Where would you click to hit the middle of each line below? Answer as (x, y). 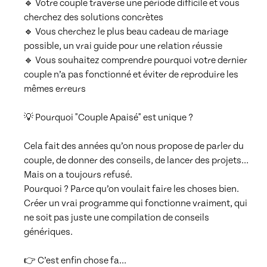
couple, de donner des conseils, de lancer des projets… (136, 161)
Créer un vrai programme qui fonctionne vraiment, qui (136, 204)
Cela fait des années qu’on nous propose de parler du (134, 146)
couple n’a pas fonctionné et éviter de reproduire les (131, 75)
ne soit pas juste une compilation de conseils (117, 218)
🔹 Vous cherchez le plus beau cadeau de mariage (126, 32)
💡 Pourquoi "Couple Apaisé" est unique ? (108, 118)
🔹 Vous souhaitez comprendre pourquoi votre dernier (136, 60)
